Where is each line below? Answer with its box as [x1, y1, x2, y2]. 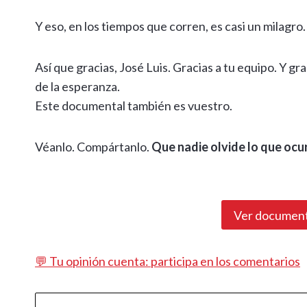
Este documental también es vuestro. [35, 98, 232, 114]
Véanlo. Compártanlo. [35, 139, 151, 155]
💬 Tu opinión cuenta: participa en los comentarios [35, 253, 300, 269]
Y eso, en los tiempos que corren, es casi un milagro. [35, 19, 306, 34]
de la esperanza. [35, 79, 120, 95]
